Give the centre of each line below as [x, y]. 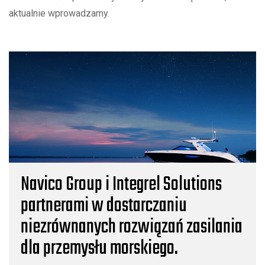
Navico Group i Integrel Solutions [121, 185]
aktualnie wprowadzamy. [59, 13]
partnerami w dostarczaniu [104, 206]
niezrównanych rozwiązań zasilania [132, 228]
